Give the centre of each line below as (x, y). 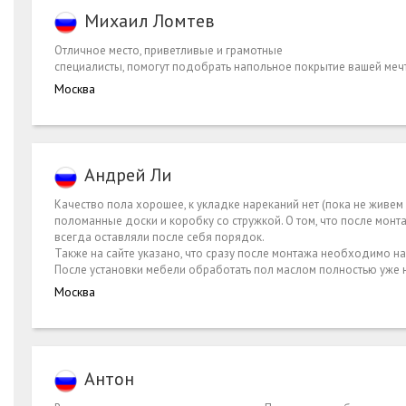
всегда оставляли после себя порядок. (159, 237)
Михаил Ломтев (150, 20)
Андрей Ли (128, 175)
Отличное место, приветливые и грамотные (169, 50)
